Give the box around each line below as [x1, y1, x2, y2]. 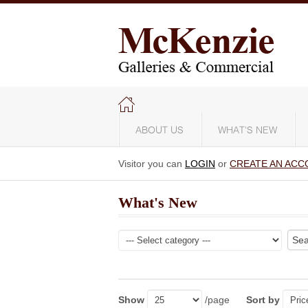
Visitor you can [118, 158, 185, 169]
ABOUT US [135, 126, 184, 135]
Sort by [246, 294, 280, 305]
